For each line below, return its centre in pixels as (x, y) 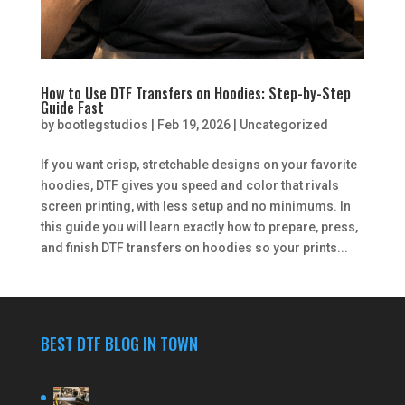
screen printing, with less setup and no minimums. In (195, 207)
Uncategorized (283, 125)
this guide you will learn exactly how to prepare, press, (199, 227)
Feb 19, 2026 (193, 125)
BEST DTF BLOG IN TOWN (119, 344)
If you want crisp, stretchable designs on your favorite (198, 165)
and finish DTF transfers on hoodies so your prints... (194, 248)
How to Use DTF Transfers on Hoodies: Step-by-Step (195, 94)
